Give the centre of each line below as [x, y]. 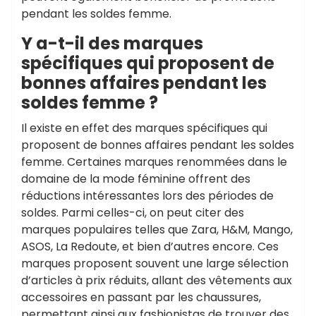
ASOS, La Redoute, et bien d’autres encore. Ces [150, 246]
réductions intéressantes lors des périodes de [147, 195]
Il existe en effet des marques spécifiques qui [144, 128]
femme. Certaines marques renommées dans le [154, 162]
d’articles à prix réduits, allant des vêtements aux [157, 280]
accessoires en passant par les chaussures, [141, 297]
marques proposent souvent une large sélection [155, 263]
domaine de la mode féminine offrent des [136, 178]
